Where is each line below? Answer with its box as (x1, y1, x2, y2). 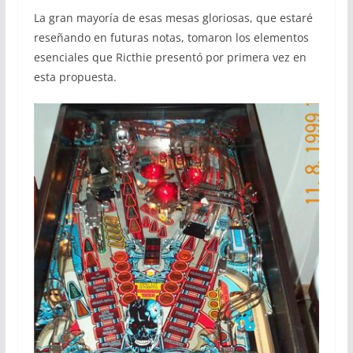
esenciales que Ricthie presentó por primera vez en (33, 49, 307, 65)
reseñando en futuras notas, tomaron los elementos (33, 29, 309, 45)
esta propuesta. (33, 69, 117, 84)
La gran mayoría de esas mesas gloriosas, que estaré (33, 9, 313, 25)
